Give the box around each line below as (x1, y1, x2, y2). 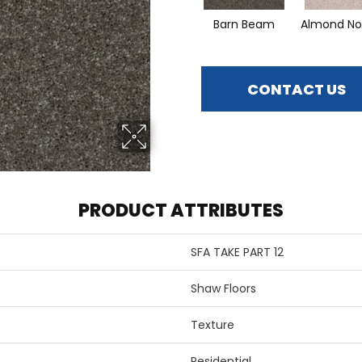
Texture (191, 317, 234, 334)
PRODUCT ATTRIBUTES (78, 198, 284, 224)
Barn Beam (213, 16, 275, 33)
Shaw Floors (191, 280, 256, 297)
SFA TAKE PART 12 (191, 244, 284, 261)
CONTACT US (247, 78, 346, 99)
